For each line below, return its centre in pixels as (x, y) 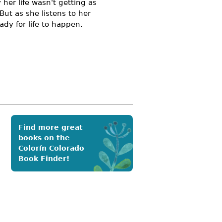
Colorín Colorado (51, 148)
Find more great (51, 128)
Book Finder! (44, 159)
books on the (44, 138)
